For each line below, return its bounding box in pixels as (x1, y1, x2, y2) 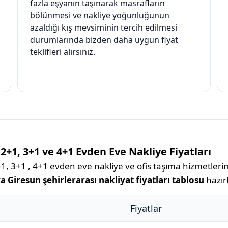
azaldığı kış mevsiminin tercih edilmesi (30, 22, 177, 34)
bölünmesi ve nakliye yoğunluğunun (30, 10, 169, 21)
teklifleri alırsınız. (30, 46, 95, 58)
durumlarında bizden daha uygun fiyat (30, 34, 178, 46)
